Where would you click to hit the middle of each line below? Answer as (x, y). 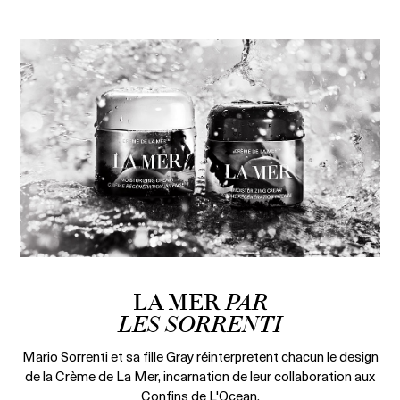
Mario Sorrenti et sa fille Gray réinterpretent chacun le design (200, 356)
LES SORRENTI (200, 326)
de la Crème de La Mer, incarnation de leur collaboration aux (200, 375)
